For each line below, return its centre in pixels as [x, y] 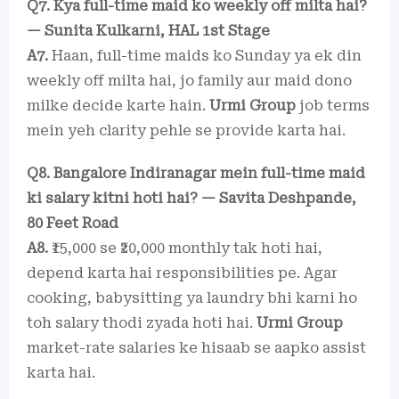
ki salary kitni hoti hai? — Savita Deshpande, [191, 198]
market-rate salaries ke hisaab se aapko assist [196, 348]
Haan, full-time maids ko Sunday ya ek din [205, 56]
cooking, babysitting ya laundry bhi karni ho [192, 298]
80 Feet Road [73, 223]
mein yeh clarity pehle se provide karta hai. [186, 130]
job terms [333, 106]
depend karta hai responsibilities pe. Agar [182, 273]
